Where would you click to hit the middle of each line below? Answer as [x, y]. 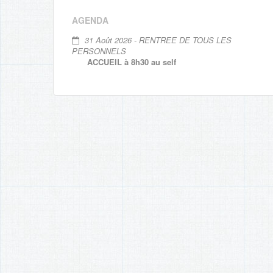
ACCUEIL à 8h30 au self [132, 62]
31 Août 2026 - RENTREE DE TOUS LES [157, 40]
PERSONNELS [99, 51]
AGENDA [90, 20]
